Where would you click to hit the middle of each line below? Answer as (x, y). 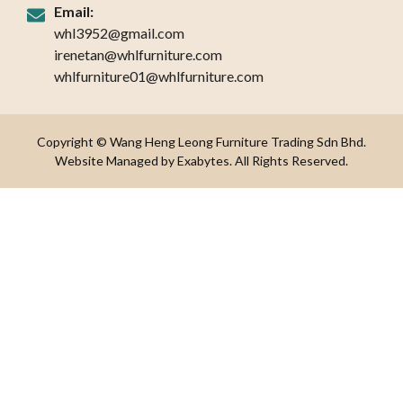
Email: (74, 12)
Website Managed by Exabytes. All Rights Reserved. (201, 161)
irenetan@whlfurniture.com (138, 55)
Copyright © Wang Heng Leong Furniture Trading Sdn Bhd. (201, 142)
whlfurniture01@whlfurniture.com (159, 76)
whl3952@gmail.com (119, 33)
